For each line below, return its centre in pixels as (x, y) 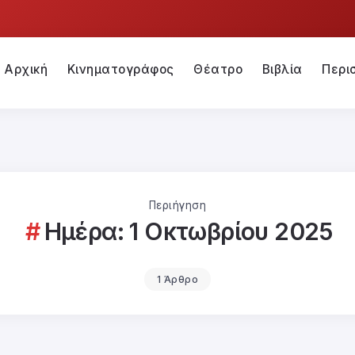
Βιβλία (282, 69)
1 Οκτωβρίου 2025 (231, 231)
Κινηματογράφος (120, 69)
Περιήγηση (177, 205)
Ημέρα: (87, 231)
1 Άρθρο (177, 279)
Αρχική (26, 69)
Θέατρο (218, 69)
